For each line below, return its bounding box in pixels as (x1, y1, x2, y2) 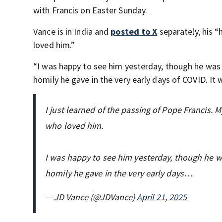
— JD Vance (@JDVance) (45, 191, 137, 203)
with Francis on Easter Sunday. (33, 4, 148, 16)
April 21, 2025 (137, 191, 187, 203)
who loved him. (45, 120, 104, 132)
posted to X (111, 26, 158, 38)
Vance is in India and (33, 26, 111, 38)
